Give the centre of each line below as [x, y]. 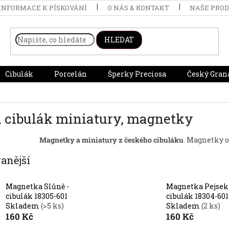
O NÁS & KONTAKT [138, 8]
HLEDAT [119, 40]
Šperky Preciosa [137, 74]
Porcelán [70, 74]
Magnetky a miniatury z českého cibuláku [111, 140]
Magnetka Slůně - [37, 187]
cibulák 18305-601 [36, 196]
